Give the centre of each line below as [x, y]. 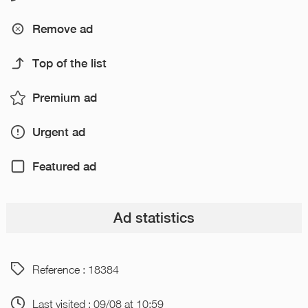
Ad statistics [154, 218]
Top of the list [69, 64]
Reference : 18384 [75, 269]
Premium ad [64, 98]
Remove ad [62, 29]
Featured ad [64, 167]
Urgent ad [58, 132]
